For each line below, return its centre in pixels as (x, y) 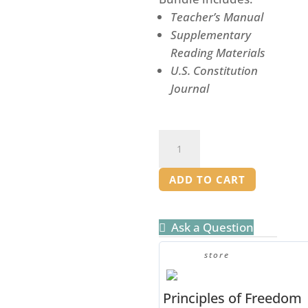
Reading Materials (218, 53)
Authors (180, 139)
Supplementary (211, 35)
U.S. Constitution (214, 70)
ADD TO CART (208, 179)
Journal (190, 88)
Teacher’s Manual (217, 17)
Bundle (179, 231)
